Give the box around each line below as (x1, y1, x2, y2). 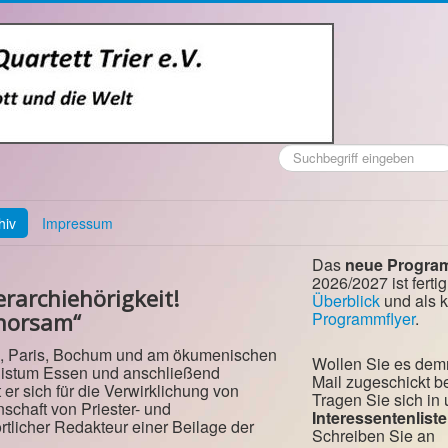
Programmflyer (312, 307, 415, 330)
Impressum (42, 213, 113, 233)
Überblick (312, 289, 380, 312)
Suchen (278, 143, 322, 162)
